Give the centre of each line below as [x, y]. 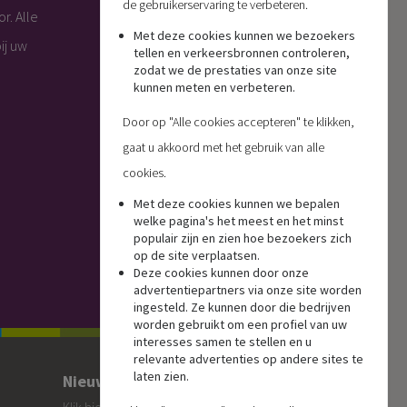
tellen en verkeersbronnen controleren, [242, 53]
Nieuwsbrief [106, 382]
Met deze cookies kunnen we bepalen [237, 204]
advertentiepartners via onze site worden [248, 290]
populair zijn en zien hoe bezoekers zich [243, 238]
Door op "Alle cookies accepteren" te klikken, [239, 122]
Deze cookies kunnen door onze [222, 273]
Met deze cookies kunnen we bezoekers [245, 36]
